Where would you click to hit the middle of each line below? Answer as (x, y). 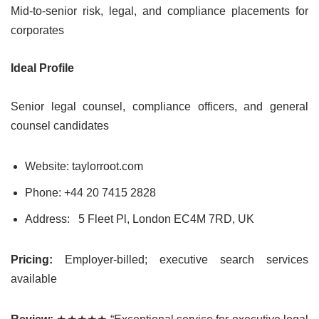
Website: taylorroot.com (84, 167)
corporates (37, 31)
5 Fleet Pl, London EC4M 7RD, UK (166, 219)
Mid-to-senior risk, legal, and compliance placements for (159, 11)
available (34, 279)
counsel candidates (60, 126)
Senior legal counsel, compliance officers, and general (159, 107)
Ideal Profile (42, 68)
